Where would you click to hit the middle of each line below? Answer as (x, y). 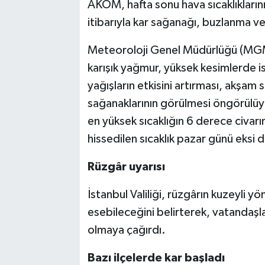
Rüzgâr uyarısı (126, 167)
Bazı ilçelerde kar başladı (156, 258)
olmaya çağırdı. (126, 230)
